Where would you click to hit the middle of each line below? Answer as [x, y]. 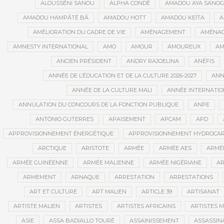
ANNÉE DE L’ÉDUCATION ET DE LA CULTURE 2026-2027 [122, 76]
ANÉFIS [204, 61]
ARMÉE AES [175, 148]
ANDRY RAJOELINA [152, 61]
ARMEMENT [39, 177]
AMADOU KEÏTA [183, 18]
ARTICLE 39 [156, 192]
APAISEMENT [127, 119]
